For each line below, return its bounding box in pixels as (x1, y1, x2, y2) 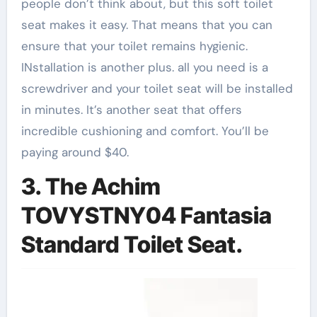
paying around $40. (21, 144, 129, 160)
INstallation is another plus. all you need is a (21, 59, 268, 75)
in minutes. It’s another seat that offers (21, 101, 242, 117)
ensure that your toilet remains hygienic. (21, 38, 248, 54)
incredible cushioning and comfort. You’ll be (21, 122, 269, 139)
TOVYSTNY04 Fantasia (21, 201, 272, 229)
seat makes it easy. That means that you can (21, 16, 272, 33)
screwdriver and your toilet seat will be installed (21, 80, 293, 96)
